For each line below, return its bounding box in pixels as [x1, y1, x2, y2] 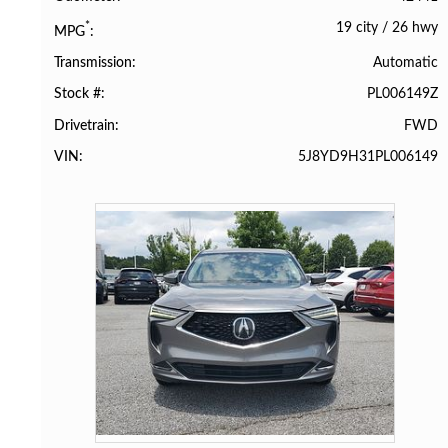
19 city [335, 20, 378, 36]
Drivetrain [54, 118, 116, 133]
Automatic [372, 55, 438, 71]
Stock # [54, 87, 102, 102]
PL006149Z [366, 86, 438, 102]
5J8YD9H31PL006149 [297, 148, 438, 164]
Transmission [54, 56, 133, 71]
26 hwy [391, 20, 438, 36]
